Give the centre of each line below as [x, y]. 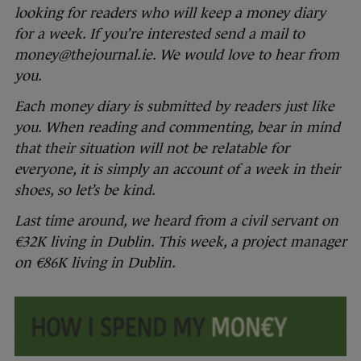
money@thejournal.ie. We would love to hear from [177, 55]
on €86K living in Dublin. [95, 263]
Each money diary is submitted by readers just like [174, 107]
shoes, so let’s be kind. [85, 191]
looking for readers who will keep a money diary [170, 13]
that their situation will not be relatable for [152, 149]
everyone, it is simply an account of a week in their [177, 170]
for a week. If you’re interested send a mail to [160, 34]
